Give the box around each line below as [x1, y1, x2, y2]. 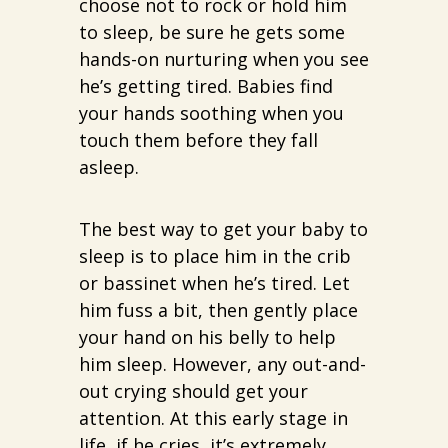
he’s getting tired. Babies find [79, 74, 333, 99]
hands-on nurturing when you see [79, 47, 369, 72]
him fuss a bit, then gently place [79, 298, 358, 323]
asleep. [79, 155, 139, 180]
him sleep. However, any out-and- [79, 352, 366, 377]
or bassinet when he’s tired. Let [79, 271, 350, 296]
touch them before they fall [79, 128, 318, 153]
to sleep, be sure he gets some [79, 20, 345, 45]
